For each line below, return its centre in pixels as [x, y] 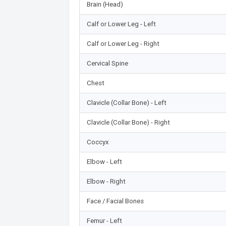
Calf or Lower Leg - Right [123, 43]
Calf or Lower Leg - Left [121, 24]
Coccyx [98, 142]
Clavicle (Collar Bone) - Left [126, 102]
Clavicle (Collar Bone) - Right [128, 122]
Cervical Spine [107, 63]
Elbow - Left [104, 161]
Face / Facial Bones [115, 201]
